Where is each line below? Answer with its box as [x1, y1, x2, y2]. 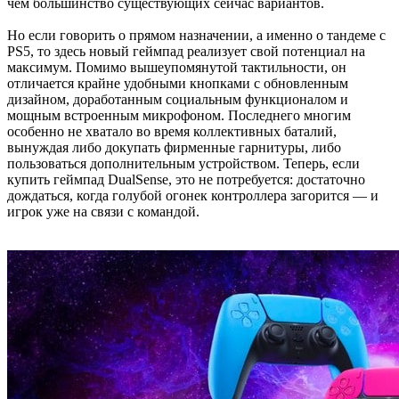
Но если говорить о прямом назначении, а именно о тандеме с [7, 28, 386, 44]
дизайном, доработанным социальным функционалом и [7, 92, 348, 108]
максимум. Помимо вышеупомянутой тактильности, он [7, 60, 346, 76]
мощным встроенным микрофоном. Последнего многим [7, 108, 351, 124]
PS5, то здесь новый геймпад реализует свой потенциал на [7, 44, 365, 60]
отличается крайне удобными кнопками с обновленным [7, 76, 348, 92]
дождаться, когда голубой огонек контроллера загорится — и [7, 188, 379, 204]
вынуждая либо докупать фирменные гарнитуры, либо [7, 140, 341, 156]
